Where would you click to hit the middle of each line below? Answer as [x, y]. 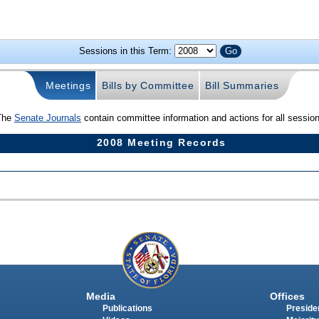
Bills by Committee [148, 86]
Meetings [68, 86]
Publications [127, 308]
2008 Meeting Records [161, 143]
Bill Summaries [242, 86]
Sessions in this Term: [126, 51]
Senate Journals [48, 118]
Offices [287, 296]
